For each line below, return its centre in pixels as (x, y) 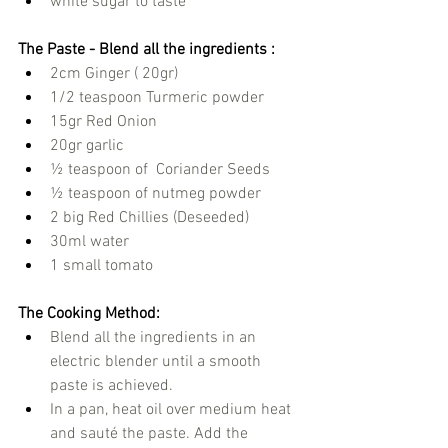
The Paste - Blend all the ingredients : (146, 50)
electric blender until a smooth (157, 362)
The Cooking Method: (89, 314)
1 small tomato (101, 266)
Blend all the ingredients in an (155, 338)
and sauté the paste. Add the (151, 434)
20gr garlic (87, 146)
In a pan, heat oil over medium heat (172, 410)
